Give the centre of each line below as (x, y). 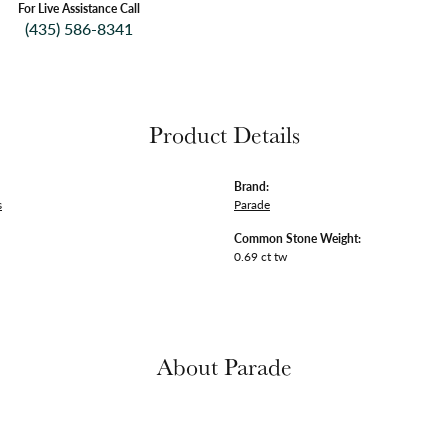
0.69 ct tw (260, 256)
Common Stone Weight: (297, 238)
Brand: (251, 186)
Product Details (224, 134)
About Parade (224, 366)
